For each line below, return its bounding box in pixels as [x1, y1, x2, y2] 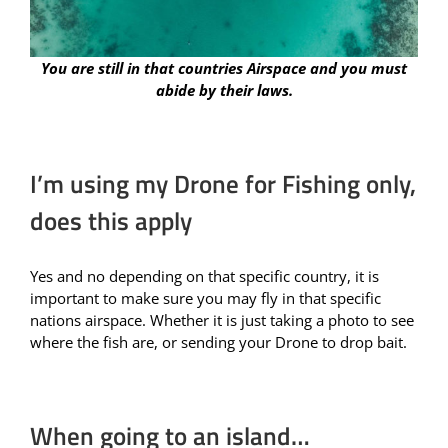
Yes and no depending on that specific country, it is [30, 266, 379, 287]
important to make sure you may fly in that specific [30, 288, 381, 309]
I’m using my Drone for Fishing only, [30, 165, 416, 204]
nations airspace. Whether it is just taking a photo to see [30, 310, 414, 331]
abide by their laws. [155, 80, 293, 101]
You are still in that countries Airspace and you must [41, 58, 407, 79]
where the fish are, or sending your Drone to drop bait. [30, 332, 407, 353]
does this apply [30, 202, 192, 241]
